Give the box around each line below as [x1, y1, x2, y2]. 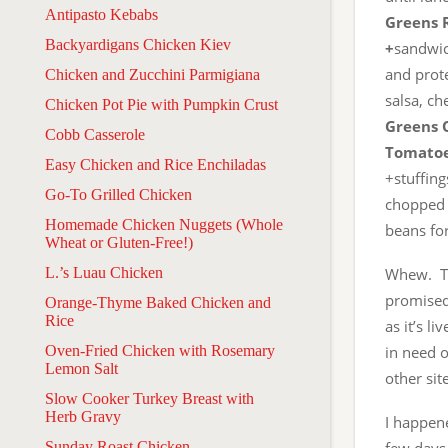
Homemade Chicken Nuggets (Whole [45, 215, 283, 233]
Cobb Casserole [45, 125, 145, 143]
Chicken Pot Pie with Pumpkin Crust [45, 95, 278, 113]
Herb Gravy [45, 407, 121, 425]
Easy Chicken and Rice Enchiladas [45, 155, 266, 173]
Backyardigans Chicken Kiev [45, 35, 231, 53]
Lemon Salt [45, 359, 118, 377]
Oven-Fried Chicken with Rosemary [45, 341, 275, 359]
